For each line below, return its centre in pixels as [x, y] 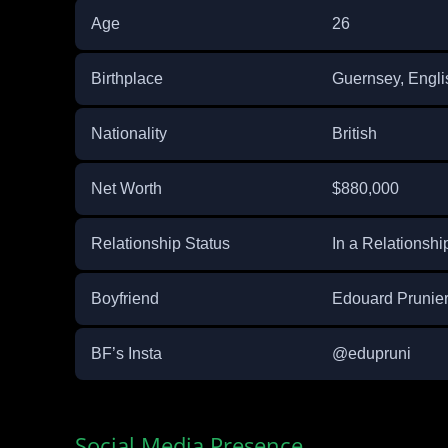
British [354, 134]
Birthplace [126, 79]
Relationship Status [160, 244]
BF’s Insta [126, 354]
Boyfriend [124, 299]
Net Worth [126, 189]
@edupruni [371, 354]
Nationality [128, 134]
